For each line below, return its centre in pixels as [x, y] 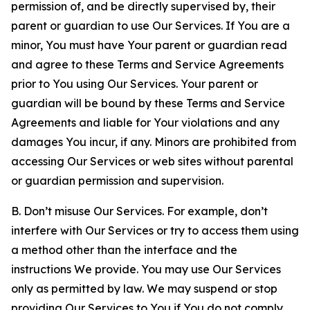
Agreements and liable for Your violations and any [145, 122]
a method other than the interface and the [124, 250]
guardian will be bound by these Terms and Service [148, 103]
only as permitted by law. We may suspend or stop [144, 289]
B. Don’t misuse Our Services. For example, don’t [139, 211]
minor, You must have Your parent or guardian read [149, 45]
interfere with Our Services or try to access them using [155, 230]
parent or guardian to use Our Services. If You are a [151, 26]
